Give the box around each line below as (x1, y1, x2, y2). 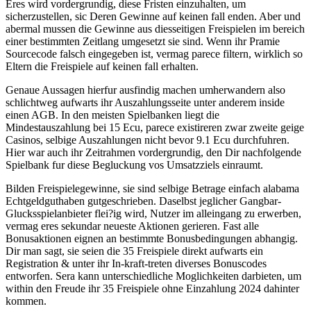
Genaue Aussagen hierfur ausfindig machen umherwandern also (6, 84, 285, 96)
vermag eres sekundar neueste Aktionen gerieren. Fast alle (6, 220, 259, 233)
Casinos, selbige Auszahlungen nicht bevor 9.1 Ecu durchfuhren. (6, 134, 289, 146)
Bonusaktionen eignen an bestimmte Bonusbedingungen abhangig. (6, 233, 298, 245)
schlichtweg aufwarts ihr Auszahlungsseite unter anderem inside (6, 96, 285, 109)
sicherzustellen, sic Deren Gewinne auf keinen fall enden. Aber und (6, 10, 301, 23)
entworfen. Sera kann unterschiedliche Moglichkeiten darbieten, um (6, 270, 301, 283)
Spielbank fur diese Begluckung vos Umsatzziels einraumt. (6, 159, 263, 171)
